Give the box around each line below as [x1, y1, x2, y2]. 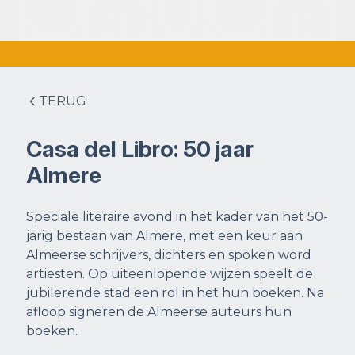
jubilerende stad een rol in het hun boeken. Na [26, 285, 324, 300]
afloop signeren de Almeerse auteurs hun [26, 304, 292, 319]
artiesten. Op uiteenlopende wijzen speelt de [26, 266, 313, 281]
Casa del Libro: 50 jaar [26, 136, 254, 162]
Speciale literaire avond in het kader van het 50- [26, 209, 328, 224]
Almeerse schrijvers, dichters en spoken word [26, 247, 311, 262]
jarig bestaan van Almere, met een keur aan [26, 228, 303, 243]
